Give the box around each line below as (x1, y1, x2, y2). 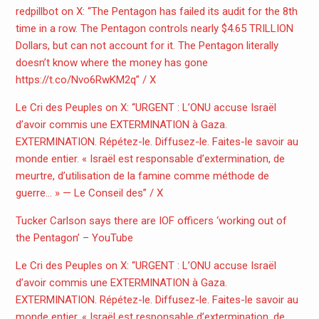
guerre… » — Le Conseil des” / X (15, 187, 163, 200)
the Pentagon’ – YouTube (15, 231, 133, 245)
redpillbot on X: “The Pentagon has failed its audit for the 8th (15, 5, 298, 19)
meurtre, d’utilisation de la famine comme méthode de (15, 169, 269, 183)
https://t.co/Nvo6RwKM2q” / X (15, 73, 156, 87)
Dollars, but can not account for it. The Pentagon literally (15, 39, 278, 53)
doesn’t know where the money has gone (15, 56, 208, 70)
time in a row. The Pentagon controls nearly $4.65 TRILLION (15, 22, 293, 36)
